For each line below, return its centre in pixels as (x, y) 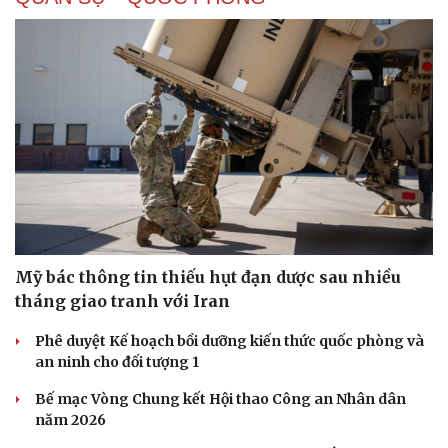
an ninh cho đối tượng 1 (117, 361)
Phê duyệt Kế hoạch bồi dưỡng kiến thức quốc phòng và (229, 340)
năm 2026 (70, 419)
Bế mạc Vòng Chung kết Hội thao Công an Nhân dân (220, 398)
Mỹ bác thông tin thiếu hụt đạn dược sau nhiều (208, 276)
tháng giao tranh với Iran (122, 300)
